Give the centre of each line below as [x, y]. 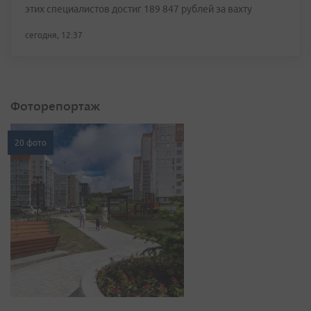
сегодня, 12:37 [54, 35]
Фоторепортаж [55, 106]
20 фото [31, 143]
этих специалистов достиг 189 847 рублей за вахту [138, 9]
